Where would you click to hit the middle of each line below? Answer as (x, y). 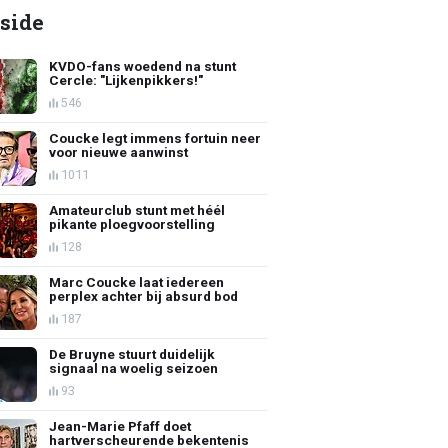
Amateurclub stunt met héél (137, 209)
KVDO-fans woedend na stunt (143, 65)
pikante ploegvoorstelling (132, 223)
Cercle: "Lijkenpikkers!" (126, 79)
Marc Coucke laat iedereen (137, 281)
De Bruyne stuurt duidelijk (132, 353)
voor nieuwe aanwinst (119, 151)
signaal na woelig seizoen (134, 367)
